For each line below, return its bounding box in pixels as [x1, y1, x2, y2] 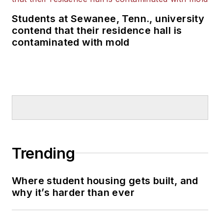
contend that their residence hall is [12, 24, 182, 36]
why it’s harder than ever [12, 186, 135, 198]
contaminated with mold [12, 36, 130, 48]
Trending [12, 144, 75, 162]
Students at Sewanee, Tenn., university [12, 12, 205, 25]
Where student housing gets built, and [12, 174, 198, 187]
